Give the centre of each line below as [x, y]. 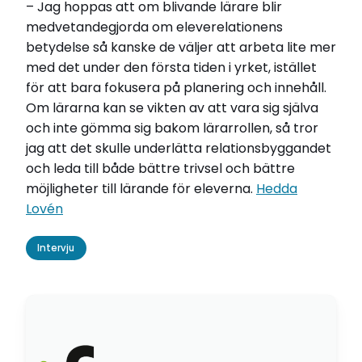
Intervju [56, 248]
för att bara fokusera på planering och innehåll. [176, 87]
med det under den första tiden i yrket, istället [171, 67]
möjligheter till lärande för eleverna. [141, 188]
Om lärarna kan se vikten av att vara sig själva [172, 107]
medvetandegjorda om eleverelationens [154, 27]
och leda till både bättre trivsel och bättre [160, 168]
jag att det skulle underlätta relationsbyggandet [179, 148]
